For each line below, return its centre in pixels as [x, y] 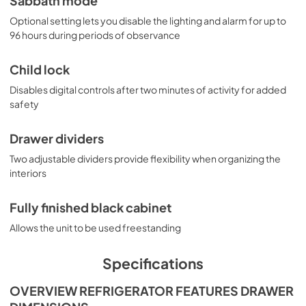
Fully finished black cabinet [91, 207]
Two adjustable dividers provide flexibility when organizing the [145, 158]
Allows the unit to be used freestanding [95, 227]
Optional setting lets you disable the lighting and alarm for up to [148, 20]
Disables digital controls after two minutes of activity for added [148, 89]
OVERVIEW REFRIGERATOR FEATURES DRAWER [152, 291]
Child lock [40, 69]
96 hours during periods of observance [95, 34]
